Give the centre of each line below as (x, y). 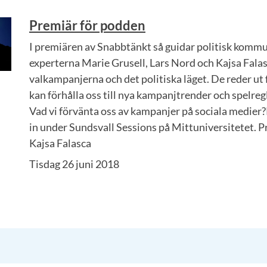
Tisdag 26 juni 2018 (74, 164)
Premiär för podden (87, 25)
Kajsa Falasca (60, 143)
